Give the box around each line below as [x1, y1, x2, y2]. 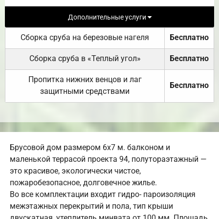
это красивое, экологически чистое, [10, 166, 141, 176]
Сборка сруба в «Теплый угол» [29, 54, 141, 64]
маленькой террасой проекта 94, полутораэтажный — [10, 154, 207, 164]
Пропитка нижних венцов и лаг [28, 75, 142, 85]
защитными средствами [40, 87, 130, 96]
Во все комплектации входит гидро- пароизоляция [10, 190, 196, 199]
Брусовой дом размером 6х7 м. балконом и [10, 143, 170, 153]
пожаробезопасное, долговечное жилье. [10, 178, 157, 188]
